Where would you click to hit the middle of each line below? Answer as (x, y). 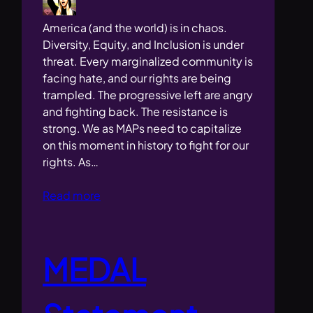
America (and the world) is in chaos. (135, 28)
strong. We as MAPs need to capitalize (143, 129)
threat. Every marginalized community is (148, 61)
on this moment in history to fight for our (146, 145)
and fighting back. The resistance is (136, 112)
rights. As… (71, 162)
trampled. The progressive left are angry (148, 95)
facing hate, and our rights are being (137, 78)
